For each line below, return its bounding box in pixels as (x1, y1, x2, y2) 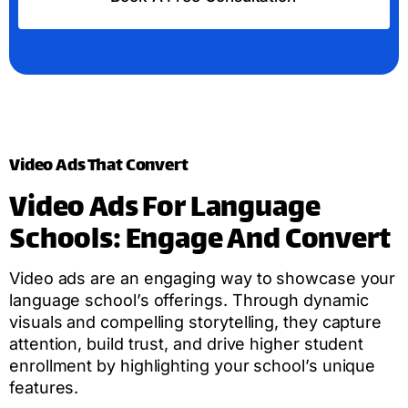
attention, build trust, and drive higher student (9, 334, 364, 354)
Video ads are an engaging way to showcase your (9, 269, 396, 289)
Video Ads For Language (9, 185, 321, 236)
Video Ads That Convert (9, 151, 189, 182)
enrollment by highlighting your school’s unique (9, 356, 376, 376)
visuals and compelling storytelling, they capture (9, 312, 382, 332)
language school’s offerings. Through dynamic (9, 291, 369, 311)
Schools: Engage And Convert (9, 217, 391, 268)
